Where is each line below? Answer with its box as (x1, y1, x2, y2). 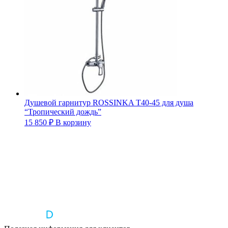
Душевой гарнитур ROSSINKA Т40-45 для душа (24, 98, 193, 107)
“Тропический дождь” (24, 107, 101, 116)
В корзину (55, 118, 91, 127)
